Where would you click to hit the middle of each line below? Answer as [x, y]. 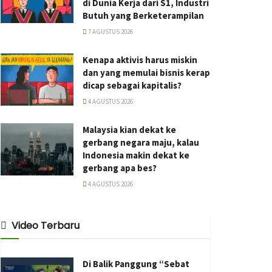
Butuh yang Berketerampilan [143, 15]
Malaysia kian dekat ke [129, 130]
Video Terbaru [46, 226]
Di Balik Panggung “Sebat [136, 264]
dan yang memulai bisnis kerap [146, 73]
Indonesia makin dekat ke [136, 155]
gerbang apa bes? [120, 168]
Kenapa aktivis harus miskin [140, 60]
